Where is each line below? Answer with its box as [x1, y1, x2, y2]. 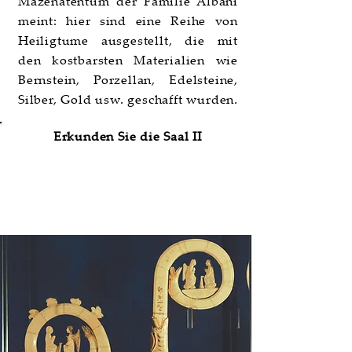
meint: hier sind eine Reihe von [18, 12, 238, 29]
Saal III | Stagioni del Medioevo [20, 196, 230, 214]
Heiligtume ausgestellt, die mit [18, 31, 238, 49]
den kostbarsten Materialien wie [18, 51, 238, 68]
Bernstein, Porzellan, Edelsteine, [18, 71, 238, 88]
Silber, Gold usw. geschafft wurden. [18, 90, 239, 108]
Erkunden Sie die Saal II [53, 127, 203, 145]
